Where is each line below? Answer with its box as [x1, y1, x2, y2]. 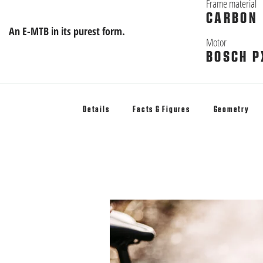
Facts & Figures [133, 105, 190, 114]
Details [83, 105, 110, 114]
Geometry [213, 105, 249, 114]
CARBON [206, 11, 258, 26]
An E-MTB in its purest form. [9, 23, 125, 38]
